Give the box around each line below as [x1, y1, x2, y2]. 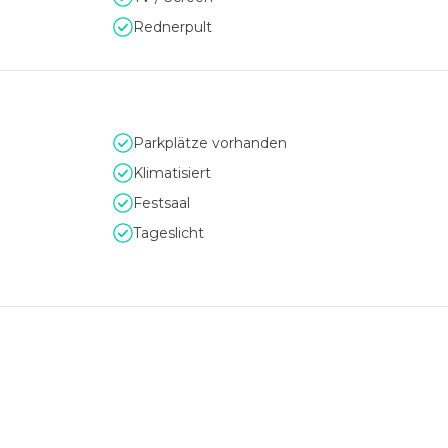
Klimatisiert [133, 164, 211, 182]
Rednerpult [133, 18, 212, 36]
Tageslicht [133, 224, 204, 242]
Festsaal [133, 194, 190, 212]
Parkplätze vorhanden [133, 134, 287, 152]
